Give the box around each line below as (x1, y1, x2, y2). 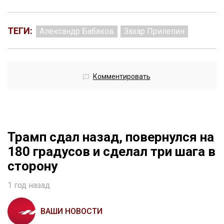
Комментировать (92, 72, 150, 81)
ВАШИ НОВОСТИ (40, 206, 102, 216)
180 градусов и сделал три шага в (7, 144, 215, 159)
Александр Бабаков (39, 26, 114, 36)
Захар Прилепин (124, 26, 184, 36)
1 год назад (7, 180, 50, 190)
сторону (7, 158, 57, 174)
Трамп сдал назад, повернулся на (7, 129, 214, 145)
